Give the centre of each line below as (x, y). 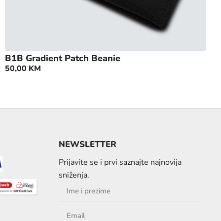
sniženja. (74, 175)
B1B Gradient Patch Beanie (63, 58)
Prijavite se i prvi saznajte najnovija (120, 163)
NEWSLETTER (88, 145)
